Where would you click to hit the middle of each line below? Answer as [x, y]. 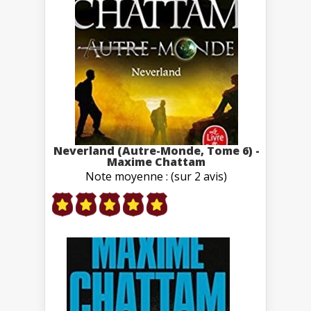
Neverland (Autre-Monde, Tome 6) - [156, 150]
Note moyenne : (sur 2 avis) [156, 176]
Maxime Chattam [156, 161]
